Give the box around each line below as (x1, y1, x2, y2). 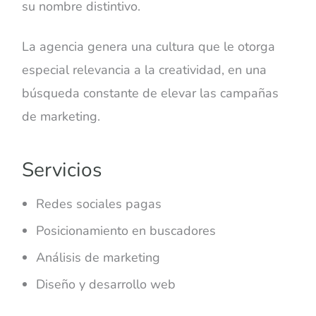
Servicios (22, 157, 102, 184)
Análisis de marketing (36, 249, 161, 267)
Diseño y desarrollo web (36, 276, 176, 293)
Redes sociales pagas (36, 195, 162, 213)
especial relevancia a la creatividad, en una (22, 61, 267, 78)
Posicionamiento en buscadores (36, 222, 217, 240)
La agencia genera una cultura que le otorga (22, 37, 276, 55)
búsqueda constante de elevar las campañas (22, 84, 279, 102)
